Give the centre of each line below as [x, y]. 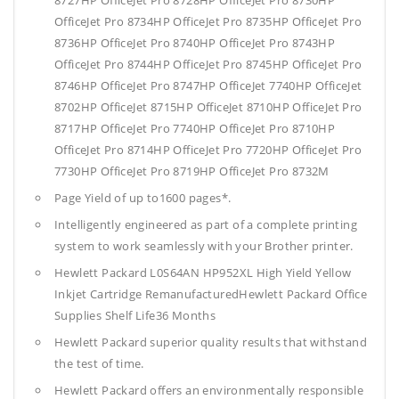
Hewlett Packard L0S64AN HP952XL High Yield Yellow [203, 273]
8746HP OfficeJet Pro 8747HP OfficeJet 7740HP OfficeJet [208, 86]
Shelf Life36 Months [160, 316]
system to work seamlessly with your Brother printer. [204, 246]
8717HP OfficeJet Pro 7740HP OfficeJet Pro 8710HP [195, 129]
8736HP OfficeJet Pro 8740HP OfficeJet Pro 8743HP [195, 43]
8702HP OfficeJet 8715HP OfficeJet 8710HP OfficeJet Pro [208, 107]
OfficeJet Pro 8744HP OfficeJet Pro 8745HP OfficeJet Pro [208, 65]
